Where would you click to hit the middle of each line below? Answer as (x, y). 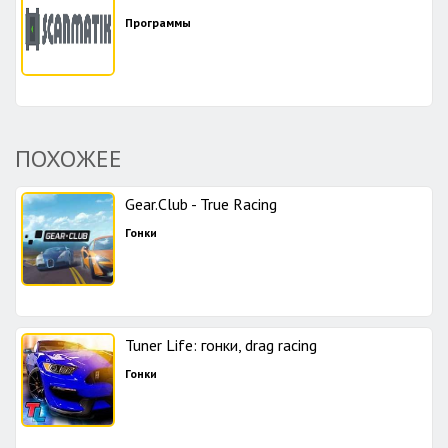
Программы (158, 22)
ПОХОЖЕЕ (68, 158)
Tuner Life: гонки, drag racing (221, 345)
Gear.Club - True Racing (201, 204)
